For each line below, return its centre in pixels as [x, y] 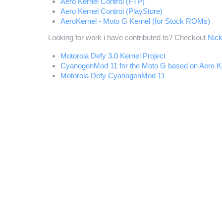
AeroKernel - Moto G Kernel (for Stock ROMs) [135, 21]
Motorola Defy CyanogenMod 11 [113, 76]
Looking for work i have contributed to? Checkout [128, 37]
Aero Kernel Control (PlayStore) [111, 11]
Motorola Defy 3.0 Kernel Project [113, 56]
